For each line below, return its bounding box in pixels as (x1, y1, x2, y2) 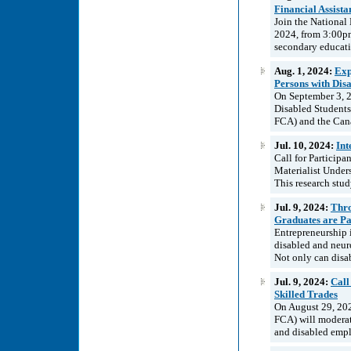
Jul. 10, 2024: (274, 139, 336, 151)
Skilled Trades (274, 288, 338, 300)
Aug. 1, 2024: (274, 64, 335, 77)
